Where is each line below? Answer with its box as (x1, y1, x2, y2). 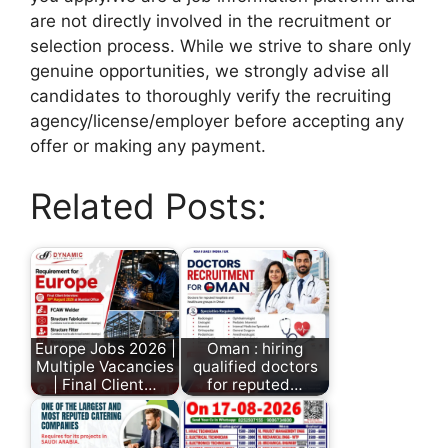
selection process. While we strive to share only (30, 36, 411, 56)
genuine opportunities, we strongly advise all (30, 61, 389, 81)
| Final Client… (53, 374, 157, 394)
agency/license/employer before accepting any (30, 111, 404, 131)
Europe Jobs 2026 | (34, 338, 176, 358)
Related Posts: (30, 184, 267, 227)
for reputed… (207, 374, 303, 394)
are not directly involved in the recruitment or (30, 11, 391, 31)
